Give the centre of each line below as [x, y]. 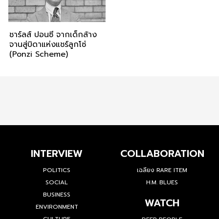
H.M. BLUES [162, 183]
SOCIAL [57, 183]
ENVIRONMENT [57, 207]
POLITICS [57, 170]
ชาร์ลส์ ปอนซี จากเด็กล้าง [53, 35]
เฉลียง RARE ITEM [162, 170]
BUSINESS [57, 195]
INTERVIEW [57, 154]
